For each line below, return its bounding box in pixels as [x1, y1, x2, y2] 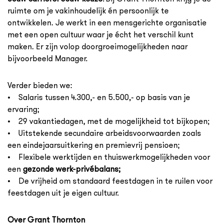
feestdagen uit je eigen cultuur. [7, 187, 123, 199]
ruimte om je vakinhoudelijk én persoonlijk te [7, 5, 169, 17]
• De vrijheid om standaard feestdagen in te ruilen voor [7, 175, 213, 187]
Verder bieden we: [7, 80, 74, 92]
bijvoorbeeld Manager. [7, 53, 90, 65]
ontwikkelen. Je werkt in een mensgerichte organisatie [7, 17, 207, 29]
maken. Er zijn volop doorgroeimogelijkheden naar [7, 41, 188, 53]
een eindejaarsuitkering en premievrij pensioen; [7, 139, 182, 151]
